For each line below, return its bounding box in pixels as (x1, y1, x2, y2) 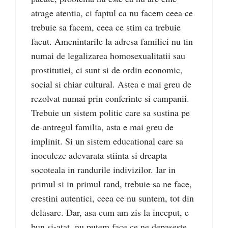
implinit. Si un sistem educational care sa (31, 135, 183, 148)
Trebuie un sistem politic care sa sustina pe (31, 106, 190, 119)
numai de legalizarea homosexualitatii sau (31, 49, 185, 62)
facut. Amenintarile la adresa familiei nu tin (31, 35, 193, 48)
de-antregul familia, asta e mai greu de (31, 121, 174, 133)
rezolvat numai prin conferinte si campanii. (31, 92, 189, 105)
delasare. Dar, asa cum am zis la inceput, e (31, 206, 189, 219)
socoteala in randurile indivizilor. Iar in (31, 163, 176, 176)
